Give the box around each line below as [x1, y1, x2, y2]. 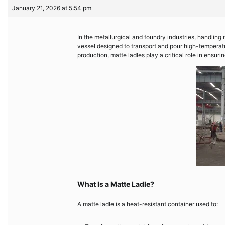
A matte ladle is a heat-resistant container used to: [77, 200, 218, 208]
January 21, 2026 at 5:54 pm [12, 4, 91, 12]
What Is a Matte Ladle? [77, 180, 154, 188]
